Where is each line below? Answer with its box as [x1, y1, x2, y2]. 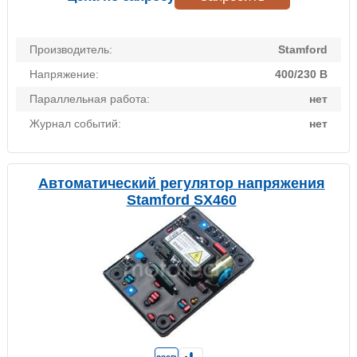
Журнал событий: [29, 117, 121, 131]
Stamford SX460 [126, 192, 237, 209]
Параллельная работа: [29, 92, 150, 106]
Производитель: [29, 43, 112, 57]
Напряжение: [29, 68, 99, 81]
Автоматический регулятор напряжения [37, 175, 325, 192]
